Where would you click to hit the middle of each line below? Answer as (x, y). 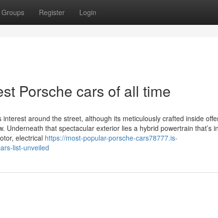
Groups (13, 12)
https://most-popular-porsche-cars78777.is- (111, 138)
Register (52, 12)
